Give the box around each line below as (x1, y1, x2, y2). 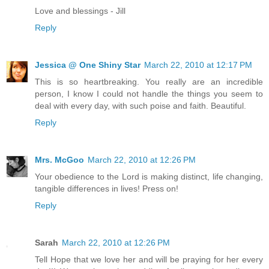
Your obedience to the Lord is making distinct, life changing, (35, 172, 263, 181)
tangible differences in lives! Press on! (35, 184, 178, 193)
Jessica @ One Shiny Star (35, 60, 141, 70)
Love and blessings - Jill (35, 6, 125, 16)
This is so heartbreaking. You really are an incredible (35, 77, 263, 87)
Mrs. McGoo (35, 155, 84, 165)
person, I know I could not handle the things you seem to (35, 89, 263, 99)
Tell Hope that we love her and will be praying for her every (35, 254, 263, 264)
